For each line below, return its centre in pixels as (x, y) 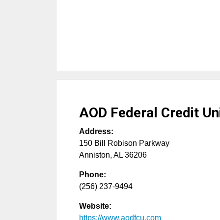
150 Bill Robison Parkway (124, 143)
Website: (95, 206)
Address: (96, 131)
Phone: (93, 175)
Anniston (95, 155)
